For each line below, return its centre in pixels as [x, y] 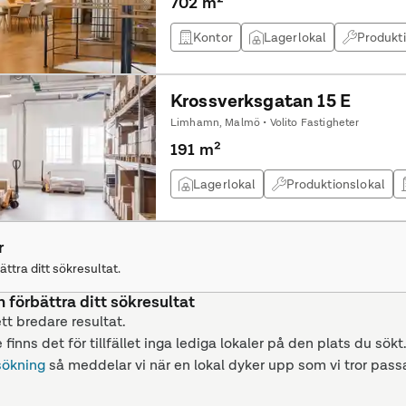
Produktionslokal [336, 184]
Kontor [213, 37]
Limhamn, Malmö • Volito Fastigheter [265, 122]
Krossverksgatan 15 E [261, 101]
